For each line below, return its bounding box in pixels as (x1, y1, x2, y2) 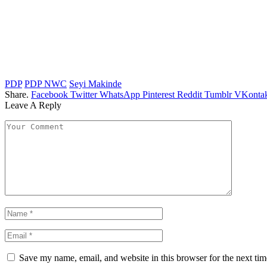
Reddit (177, 89, 202, 100)
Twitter (70, 89, 97, 100)
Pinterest (142, 89, 175, 100)
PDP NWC (24, 78, 67, 89)
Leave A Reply (5, 100, 61, 110)
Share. (5, 89, 29, 100)
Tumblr (204, 89, 232, 100)
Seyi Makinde (69, 78, 122, 89)
